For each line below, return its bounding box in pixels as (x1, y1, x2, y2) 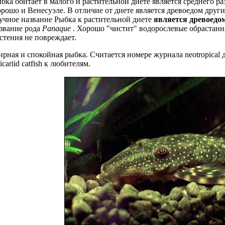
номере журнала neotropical (127, 50, 220, 59)
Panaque (42, 24, 71, 33)
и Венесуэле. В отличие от (19, 6, 115, 15)
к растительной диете (76, 15, 154, 24)
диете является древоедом (115, 6, 203, 15)
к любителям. (42, 59, 90, 68)
